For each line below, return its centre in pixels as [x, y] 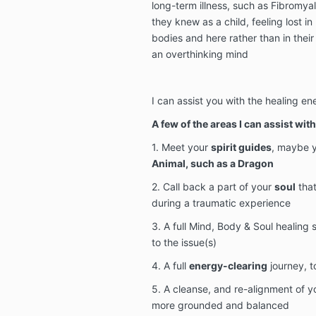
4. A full [170, 265]
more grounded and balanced [220, 305]
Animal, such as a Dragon [212, 163]
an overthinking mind [200, 54]
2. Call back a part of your [213, 186]
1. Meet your [181, 147]
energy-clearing [228, 265]
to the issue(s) [184, 242]
